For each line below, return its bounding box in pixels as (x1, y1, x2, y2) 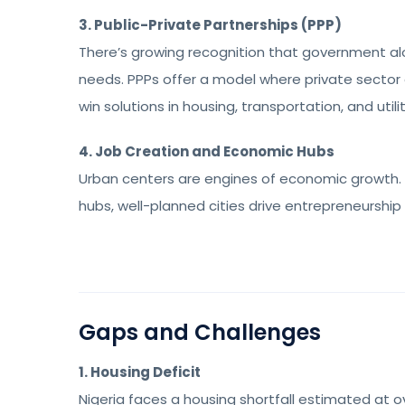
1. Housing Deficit (79, 363, 201, 381)
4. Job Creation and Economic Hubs (79, 142, 334, 161)
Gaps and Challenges (79, 317, 321, 347)
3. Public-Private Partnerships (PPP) (79, 15, 342, 34)
